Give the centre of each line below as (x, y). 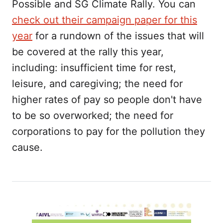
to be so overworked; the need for (93, 115)
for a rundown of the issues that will (118, 36)
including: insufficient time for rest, (94, 67)
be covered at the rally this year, (88, 52)
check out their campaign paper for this (105, 20)
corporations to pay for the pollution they (109, 131)
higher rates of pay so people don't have (107, 99)
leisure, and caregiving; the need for (97, 83)
